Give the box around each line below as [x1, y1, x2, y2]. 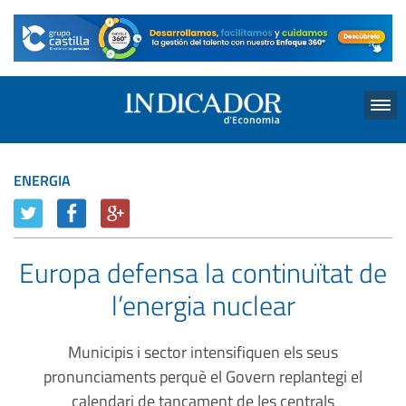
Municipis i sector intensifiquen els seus [68, 339, 338, 364]
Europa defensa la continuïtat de [19, 251, 387, 294]
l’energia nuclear [111, 284, 295, 326]
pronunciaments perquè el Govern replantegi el [43, 363, 362, 389]
